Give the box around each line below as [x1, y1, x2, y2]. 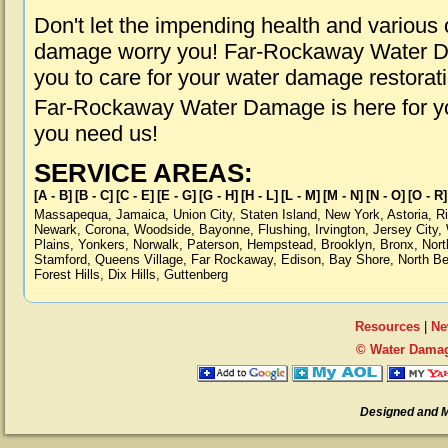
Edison [281, 252, 321, 267]
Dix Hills [108, 267, 156, 282]
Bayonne [199, 222, 250, 237]
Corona [85, 222, 126, 237]
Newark [34, 222, 77, 237]
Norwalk [133, 237, 179, 252]
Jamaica [116, 207, 165, 222]
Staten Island [240, 207, 317, 222]
